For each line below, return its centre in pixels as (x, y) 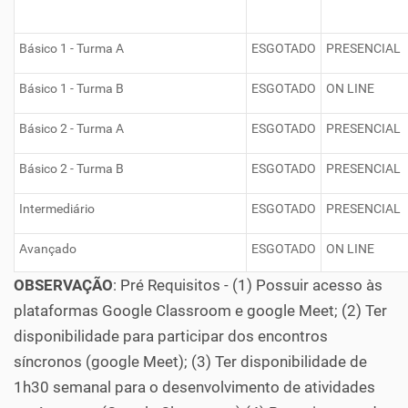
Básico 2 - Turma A (71, 128)
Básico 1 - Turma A (71, 48)
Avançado (48, 249)
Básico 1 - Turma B (71, 88)
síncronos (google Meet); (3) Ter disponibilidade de (190, 362)
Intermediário (57, 209)
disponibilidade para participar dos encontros (171, 336)
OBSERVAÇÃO (63, 285)
